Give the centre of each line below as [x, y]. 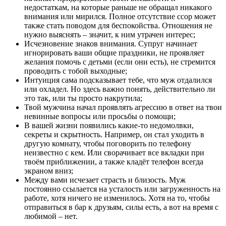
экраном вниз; [49, 171]
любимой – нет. [51, 216]
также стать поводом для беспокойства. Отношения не [118, 26]
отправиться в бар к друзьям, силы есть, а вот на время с [121, 207]
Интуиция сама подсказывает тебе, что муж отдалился [118, 80]
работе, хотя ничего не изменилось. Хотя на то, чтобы [117, 198]
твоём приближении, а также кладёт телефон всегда [114, 162]
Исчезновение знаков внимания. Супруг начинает [111, 44]
